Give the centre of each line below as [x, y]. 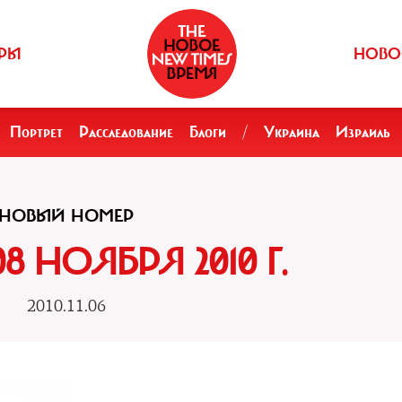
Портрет [36, 132]
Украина [292, 132]
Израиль [363, 132]
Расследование [126, 132]
